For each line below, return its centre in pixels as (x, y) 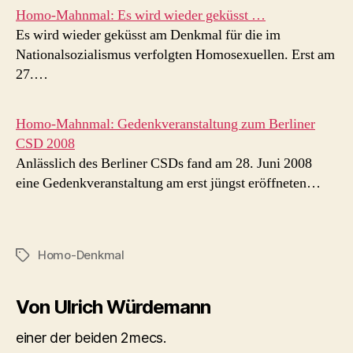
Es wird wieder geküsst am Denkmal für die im (148, 35)
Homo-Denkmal (81, 255)
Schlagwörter (53, 256)
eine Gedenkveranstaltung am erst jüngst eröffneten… (168, 184)
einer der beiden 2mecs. (91, 338)
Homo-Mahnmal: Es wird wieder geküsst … (141, 16)
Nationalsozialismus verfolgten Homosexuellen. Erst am (175, 55)
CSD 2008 (45, 144)
